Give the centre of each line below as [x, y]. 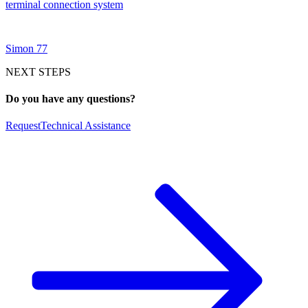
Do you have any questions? [70, 99]
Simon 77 [26, 48]
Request [23, 126]
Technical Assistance [86, 126]
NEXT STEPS [38, 71]
